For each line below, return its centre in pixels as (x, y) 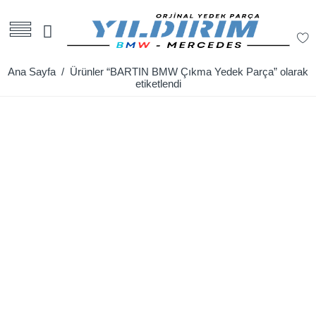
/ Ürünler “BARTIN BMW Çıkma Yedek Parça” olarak (182, 72)
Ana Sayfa (32, 72)
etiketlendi (158, 84)
